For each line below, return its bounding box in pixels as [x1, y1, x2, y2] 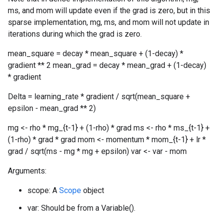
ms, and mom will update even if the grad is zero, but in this [8, 6, 210, 15]
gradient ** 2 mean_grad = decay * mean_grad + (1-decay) [8, 61, 206, 70]
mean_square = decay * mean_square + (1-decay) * [8, 49, 183, 58]
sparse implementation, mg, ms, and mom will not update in [8, 18, 209, 27]
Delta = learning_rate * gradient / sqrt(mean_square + [8, 92, 190, 101]
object [81, 186, 104, 195]
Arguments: [8, 166, 46, 175]
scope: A [27, 186, 59, 195]
